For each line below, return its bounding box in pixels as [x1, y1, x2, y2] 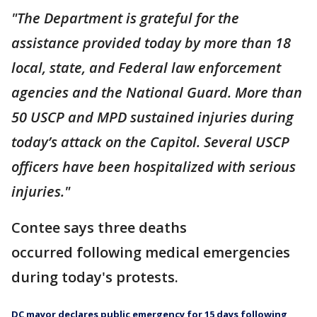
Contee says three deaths [11, 217, 187, 237]
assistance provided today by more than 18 [11, 33, 291, 52]
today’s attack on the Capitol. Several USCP [11, 132, 289, 151]
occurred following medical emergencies [11, 242, 290, 262]
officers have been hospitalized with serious [11, 156, 296, 176]
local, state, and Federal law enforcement [11, 57, 281, 77]
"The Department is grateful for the [11, 8, 239, 28]
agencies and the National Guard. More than [11, 82, 302, 102]
